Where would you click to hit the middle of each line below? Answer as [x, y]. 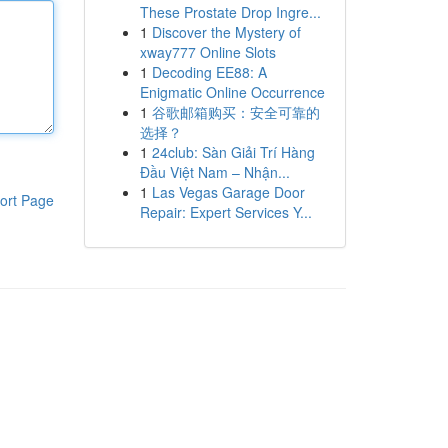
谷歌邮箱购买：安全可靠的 [235, 112]
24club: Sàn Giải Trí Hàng [233, 152]
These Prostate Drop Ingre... [230, 12]
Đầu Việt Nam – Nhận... [214, 172]
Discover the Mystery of [226, 32]
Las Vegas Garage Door [228, 192]
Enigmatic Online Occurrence [232, 92]
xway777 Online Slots [207, 52]
